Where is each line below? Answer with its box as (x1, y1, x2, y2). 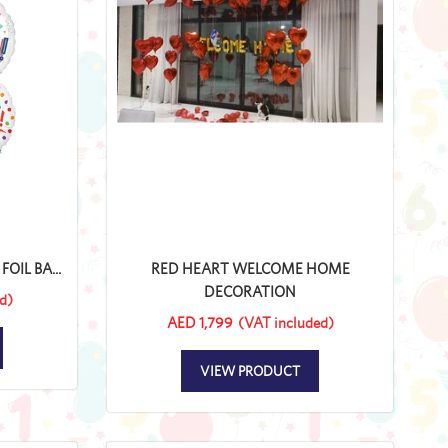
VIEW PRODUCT (200, 362, 300, 379)
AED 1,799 (166, 313, 233, 331)
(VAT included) (237, 313, 334, 331)
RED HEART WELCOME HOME (150, 259, 350, 277)
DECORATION (204, 282, 296, 300)
